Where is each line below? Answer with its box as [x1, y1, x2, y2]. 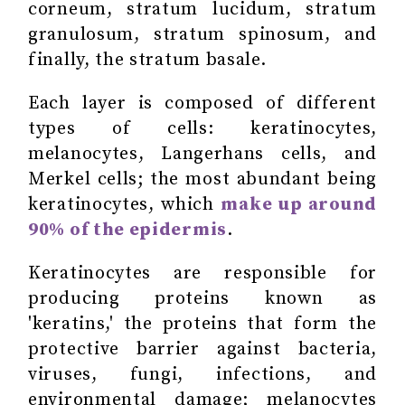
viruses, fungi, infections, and [28, 363, 377, 386]
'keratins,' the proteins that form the [28, 312, 377, 335]
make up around [221, 193, 377, 216]
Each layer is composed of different [28, 91, 377, 115]
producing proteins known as [28, 287, 377, 310]
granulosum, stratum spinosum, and [28, 23, 377, 46]
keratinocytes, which [28, 193, 221, 216]
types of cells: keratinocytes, [28, 117, 377, 140]
